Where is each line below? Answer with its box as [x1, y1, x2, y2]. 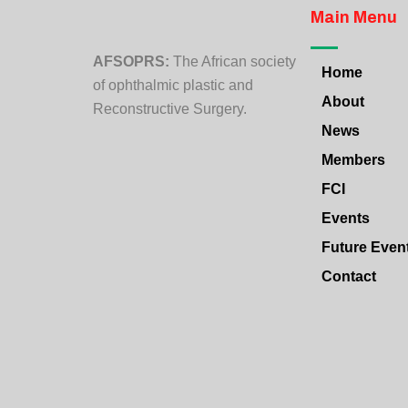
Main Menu [311, 8, 397, 27]
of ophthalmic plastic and [93, 77, 253, 94]
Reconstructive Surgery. [93, 101, 247, 117]
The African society [169, 54, 296, 70]
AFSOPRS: [93, 54, 169, 70]
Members [321, 152, 385, 168]
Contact [321, 269, 376, 285]
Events [321, 210, 370, 227]
